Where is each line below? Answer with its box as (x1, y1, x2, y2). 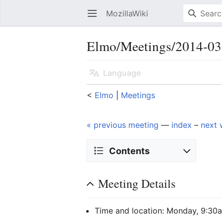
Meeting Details (98, 175, 176, 191)
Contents (109, 145, 150, 156)
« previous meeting (87, 120, 159, 130)
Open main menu (94, 13, 101, 23)
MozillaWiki (106, 8, 149, 18)
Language (103, 68, 141, 78)
